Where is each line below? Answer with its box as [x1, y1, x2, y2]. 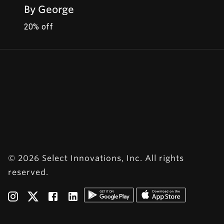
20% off [24, 22, 53, 31]
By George [24, 3, 74, 15]
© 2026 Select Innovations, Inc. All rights [8, 153, 184, 163]
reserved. [8, 167, 48, 177]
